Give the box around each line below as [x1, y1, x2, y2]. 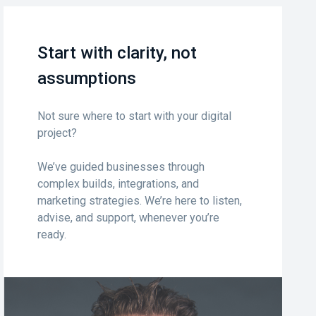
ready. [37, 228, 67, 242]
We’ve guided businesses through [37, 160, 205, 174]
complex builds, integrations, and [37, 177, 200, 191]
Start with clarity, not [37, 43, 197, 63]
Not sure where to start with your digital [37, 109, 232, 123]
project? [37, 126, 78, 140]
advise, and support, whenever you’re [37, 211, 220, 225]
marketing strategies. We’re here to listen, [37, 194, 243, 208]
